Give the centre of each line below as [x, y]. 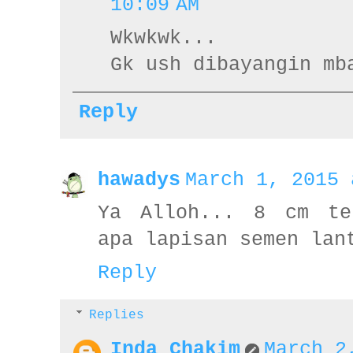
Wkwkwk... [163, 39]
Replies [116, 315]
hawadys [139, 180]
